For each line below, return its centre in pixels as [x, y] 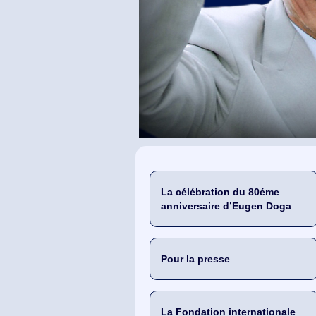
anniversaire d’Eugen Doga [226, 206]
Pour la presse [195, 259]
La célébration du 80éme [220, 192]
